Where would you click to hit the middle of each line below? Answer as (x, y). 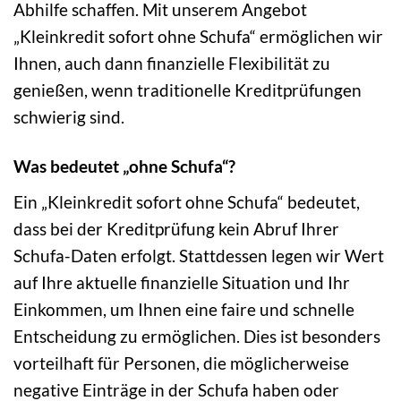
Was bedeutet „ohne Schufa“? (124, 166)
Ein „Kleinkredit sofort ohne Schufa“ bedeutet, (187, 202)
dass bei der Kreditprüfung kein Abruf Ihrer (176, 229)
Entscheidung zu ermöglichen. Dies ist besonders (197, 337)
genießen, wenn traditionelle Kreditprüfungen (188, 90)
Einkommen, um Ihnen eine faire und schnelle (184, 310)
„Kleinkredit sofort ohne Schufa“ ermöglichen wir (198, 37)
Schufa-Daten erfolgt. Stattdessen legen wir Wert (199, 256)
